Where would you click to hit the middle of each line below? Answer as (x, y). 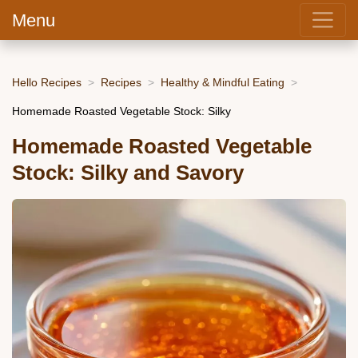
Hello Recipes (47, 82)
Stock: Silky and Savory (128, 173)
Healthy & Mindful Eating (223, 82)
